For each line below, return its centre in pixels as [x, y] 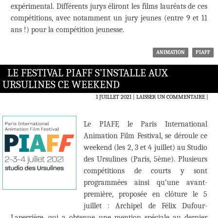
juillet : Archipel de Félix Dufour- [145, 206]
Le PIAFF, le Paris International [145, 124]
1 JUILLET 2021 [114, 97]
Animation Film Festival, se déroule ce [145, 136]
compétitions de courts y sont [145, 171]
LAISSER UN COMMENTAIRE [171, 97]
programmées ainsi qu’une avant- [145, 183]
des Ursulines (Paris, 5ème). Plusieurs [145, 159]
